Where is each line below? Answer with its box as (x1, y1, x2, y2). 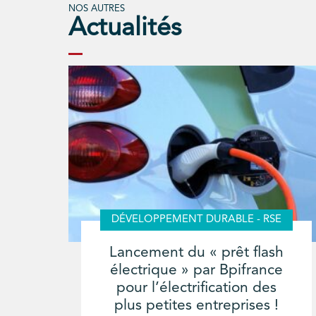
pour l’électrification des (116, 281, 277, 296)
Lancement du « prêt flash (109, 245, 284, 261)
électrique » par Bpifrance (110, 263, 284, 279)
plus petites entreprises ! (114, 298, 279, 314)
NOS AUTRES (68, 4, 125, 14)
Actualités (68, 16, 181, 42)
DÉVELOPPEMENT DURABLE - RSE (111, 214, 282, 226)
